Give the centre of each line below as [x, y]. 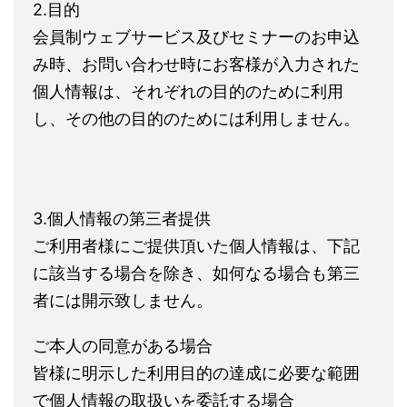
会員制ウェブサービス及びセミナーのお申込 [196, 37]
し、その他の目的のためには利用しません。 [196, 119]
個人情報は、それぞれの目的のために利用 [188, 91]
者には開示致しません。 [123, 300]
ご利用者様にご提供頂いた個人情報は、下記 [196, 246]
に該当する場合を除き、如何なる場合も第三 [196, 273]
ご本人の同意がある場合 [123, 346]
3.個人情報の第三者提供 [122, 218]
